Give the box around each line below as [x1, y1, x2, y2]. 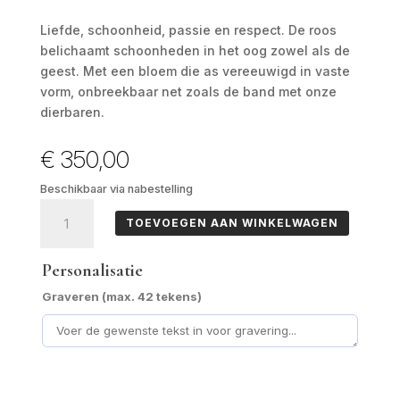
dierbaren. [39, 104, 104, 120]
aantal [38, 221, 79, 237]
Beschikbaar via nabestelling [39, 181, 193, 196]
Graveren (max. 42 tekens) [41, 288, 202, 304]
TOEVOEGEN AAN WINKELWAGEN [125, 216, 338, 230]
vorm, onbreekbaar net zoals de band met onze [39, 83, 337, 99]
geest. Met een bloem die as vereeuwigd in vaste [39, 62, 350, 79]
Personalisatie [41, 259, 143, 281]
